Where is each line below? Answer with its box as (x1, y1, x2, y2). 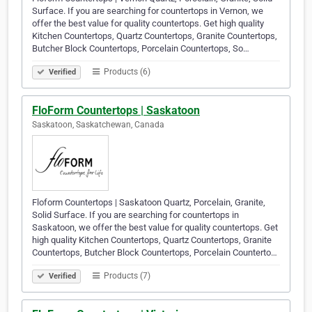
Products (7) (102, 271, 150, 281)
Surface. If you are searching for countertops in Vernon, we (32, 6, 263, 17)
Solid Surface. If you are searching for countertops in (32, 210, 239, 221)
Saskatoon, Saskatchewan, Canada (32, 120, 164, 130)
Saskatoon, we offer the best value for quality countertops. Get (32, 222, 278, 233)
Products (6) (102, 67, 150, 77)
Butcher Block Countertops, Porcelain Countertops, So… (32, 43, 249, 54)
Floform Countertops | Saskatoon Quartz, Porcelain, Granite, (32, 197, 265, 208)
